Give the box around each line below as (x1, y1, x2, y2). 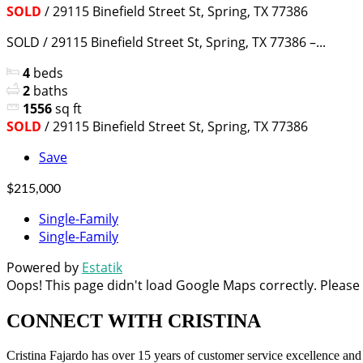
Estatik (82, 258, 122, 277)
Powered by (6, 258, 82, 277)
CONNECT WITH (6, 310, 168, 332)
